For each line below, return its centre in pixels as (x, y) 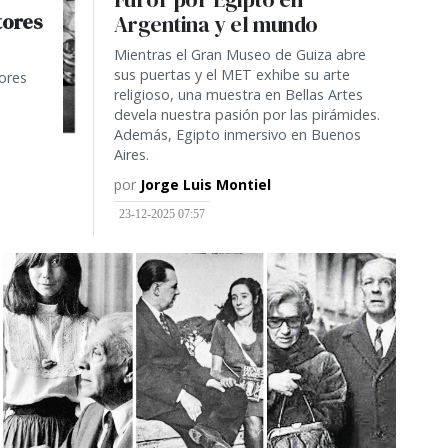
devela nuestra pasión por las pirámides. (246, 114)
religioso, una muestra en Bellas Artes (238, 94)
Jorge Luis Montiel (205, 184)
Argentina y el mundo (215, 24)
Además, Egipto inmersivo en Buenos (237, 134)
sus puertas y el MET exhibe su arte (231, 74)
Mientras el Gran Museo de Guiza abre (239, 54)
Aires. (131, 154)
